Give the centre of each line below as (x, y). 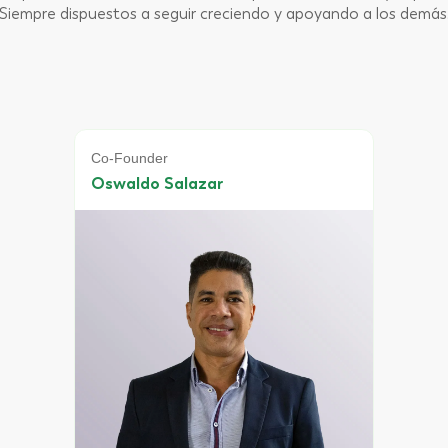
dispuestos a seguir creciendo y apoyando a (215, 13)
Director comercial (148, 149)
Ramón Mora (139, 174)
